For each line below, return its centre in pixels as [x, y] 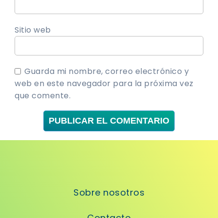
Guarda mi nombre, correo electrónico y [107, 71]
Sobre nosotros [109, 192]
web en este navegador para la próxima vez [104, 83]
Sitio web [33, 30]
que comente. [43, 95]
